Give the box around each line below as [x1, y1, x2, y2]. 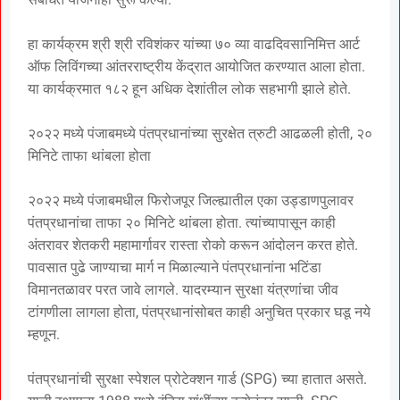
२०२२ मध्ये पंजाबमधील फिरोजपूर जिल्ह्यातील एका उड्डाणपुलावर [28, 191, 354, 209]
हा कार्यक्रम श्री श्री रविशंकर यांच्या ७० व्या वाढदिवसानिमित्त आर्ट [28, 35, 360, 53]
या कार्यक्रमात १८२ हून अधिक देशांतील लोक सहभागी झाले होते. [28, 79, 351, 97]
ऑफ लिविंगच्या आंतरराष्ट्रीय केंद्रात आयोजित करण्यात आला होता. [28, 57, 365, 75]
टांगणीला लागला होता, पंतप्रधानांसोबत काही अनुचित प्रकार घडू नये [28, 303, 371, 321]
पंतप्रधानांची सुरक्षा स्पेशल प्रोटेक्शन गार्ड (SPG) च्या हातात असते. [28, 370, 367, 387]
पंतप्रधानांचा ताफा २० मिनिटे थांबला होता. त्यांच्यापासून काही [28, 213, 336, 231]
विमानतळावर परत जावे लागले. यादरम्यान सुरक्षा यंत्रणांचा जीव [28, 280, 338, 298]
